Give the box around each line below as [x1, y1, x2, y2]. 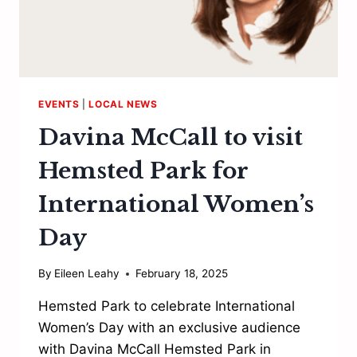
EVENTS [38, 97, 80, 110]
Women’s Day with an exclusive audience [38, 320, 300, 336]
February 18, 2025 [135, 267, 229, 280]
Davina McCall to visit [38, 123, 303, 151]
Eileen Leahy [54, 267, 120, 280]
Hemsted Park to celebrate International [38, 298, 295, 315]
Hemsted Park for [38, 156, 248, 185]
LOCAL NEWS [88, 97, 158, 110]
